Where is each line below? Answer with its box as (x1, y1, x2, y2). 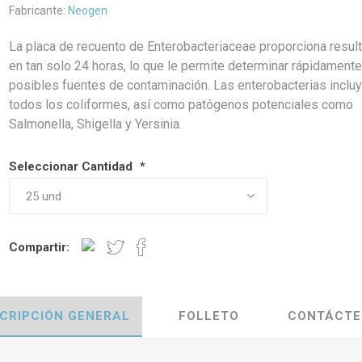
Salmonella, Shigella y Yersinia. (9, 116, 183, 132)
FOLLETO (178, 309, 239, 324)
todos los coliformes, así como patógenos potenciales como (9, 97, 354, 112)
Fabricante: (9, 4, 66, 17)
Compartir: (9, 240, 70, 255)
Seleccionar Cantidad (9, 159, 137, 175)
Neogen (68, 4, 108, 17)
